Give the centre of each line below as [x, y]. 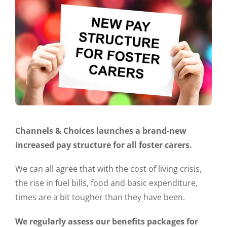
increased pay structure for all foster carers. [104, 145]
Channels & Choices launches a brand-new [101, 131]
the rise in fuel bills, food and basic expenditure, [106, 183]
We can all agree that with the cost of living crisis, [108, 169]
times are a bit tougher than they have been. [100, 197]
